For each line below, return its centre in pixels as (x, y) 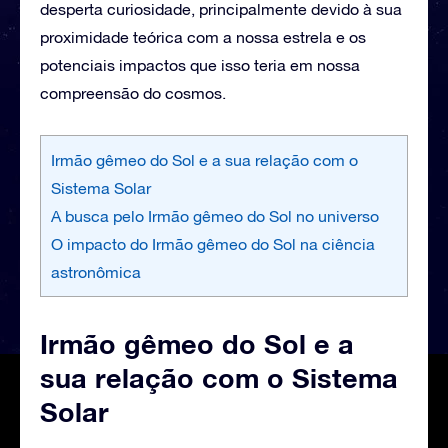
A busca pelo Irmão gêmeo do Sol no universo (215, 215)
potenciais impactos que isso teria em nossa (200, 64)
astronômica (96, 271)
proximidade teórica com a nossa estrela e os (203, 36)
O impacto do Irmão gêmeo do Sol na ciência (213, 243)
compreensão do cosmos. (133, 92)
